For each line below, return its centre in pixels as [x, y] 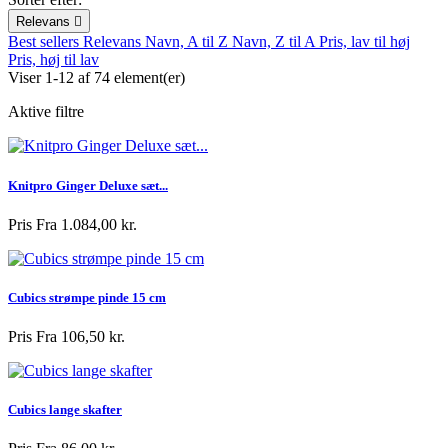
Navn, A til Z [188, 42]
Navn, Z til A [275, 42]
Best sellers [45, 42]
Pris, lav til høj [364, 42]
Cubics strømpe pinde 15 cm [87, 297]
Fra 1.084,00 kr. [86, 224]
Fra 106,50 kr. [80, 337]
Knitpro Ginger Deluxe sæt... [88, 185]
